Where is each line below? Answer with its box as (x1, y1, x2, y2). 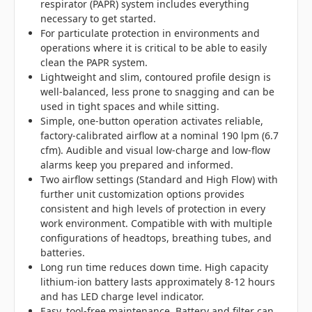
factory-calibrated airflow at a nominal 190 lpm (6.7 (40, 129, 279, 143)
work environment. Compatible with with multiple (40, 217, 273, 231)
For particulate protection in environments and (40, 26, 260, 40)
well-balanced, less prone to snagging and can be (40, 85, 275, 99)
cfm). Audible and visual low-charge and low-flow (40, 143, 271, 157)
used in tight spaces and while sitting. (40, 100, 220, 114)
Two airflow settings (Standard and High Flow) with (40, 173, 279, 187)
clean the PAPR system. (40, 56, 148, 70)
